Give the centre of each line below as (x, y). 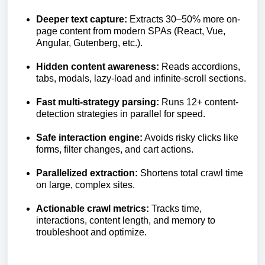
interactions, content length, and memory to (126, 220)
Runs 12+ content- (199, 102)
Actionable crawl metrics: (93, 209)
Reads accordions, (200, 67)
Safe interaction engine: (89, 138)
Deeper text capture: (82, 19)
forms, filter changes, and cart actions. (115, 149)
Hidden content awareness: (98, 67)
